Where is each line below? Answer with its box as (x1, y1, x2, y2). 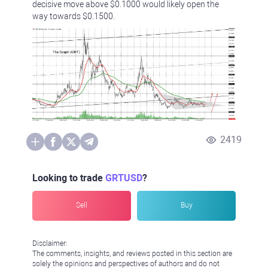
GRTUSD (105, 172, 142, 184)
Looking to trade (32, 172, 105, 184)
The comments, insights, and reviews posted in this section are (32, 249, 232, 258)
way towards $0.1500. (32, 11, 115, 21)
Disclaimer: (32, 239, 68, 248)
